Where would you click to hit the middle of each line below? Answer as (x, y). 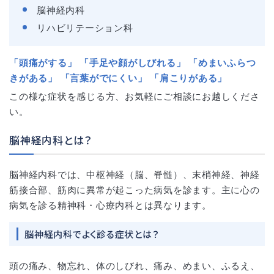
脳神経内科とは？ (50, 139)
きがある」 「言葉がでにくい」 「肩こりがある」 (118, 78)
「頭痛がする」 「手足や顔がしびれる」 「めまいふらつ (133, 62)
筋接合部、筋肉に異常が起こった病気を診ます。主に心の (135, 190)
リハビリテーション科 (85, 28)
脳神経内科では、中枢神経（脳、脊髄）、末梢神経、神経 (135, 174)
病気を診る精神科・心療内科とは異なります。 (110, 205)
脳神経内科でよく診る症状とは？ (92, 234)
